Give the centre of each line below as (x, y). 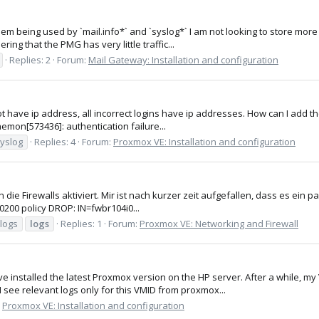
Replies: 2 (30, 59)
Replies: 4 (55, 141)
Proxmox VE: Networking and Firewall (219, 223)
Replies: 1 (81, 223)
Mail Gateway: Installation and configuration (183, 59)
